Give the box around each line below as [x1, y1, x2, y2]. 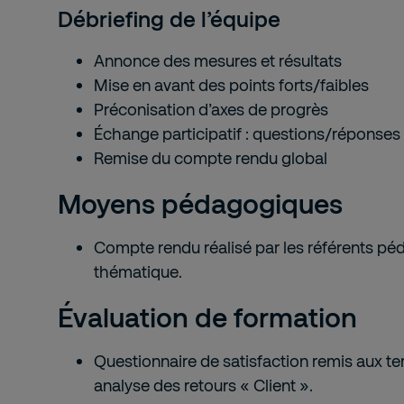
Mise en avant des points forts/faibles [94, 75, 369, 95]
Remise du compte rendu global [94, 148, 327, 168]
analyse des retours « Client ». [94, 375, 313, 395]
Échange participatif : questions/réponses [94, 124, 400, 143]
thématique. [94, 262, 182, 281]
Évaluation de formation [58, 300, 357, 333]
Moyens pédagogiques [58, 187, 343, 219]
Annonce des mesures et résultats [94, 50, 342, 70]
